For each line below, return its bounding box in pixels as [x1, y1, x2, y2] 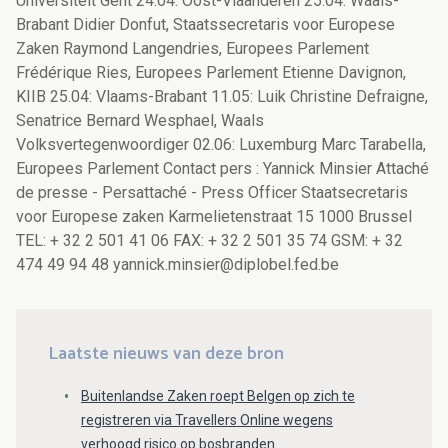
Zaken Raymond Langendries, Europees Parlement [16, 39, 369, 59]
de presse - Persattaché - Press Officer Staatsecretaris [16, 183, 408, 203]
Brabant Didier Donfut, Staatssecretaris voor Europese [16, 15, 395, 35]
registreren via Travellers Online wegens [81, 412, 333, 429]
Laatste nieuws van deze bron [48, 339, 284, 370]
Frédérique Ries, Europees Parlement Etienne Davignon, [16, 63, 406, 83]
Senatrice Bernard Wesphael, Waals [16, 111, 264, 131]
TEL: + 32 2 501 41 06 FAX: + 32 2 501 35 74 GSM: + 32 [16, 231, 403, 251]
